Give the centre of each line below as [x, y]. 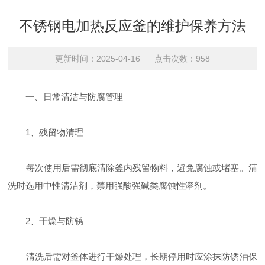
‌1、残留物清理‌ [46, 132]
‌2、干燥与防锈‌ [46, 221]
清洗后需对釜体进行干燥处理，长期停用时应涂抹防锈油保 [132, 256]
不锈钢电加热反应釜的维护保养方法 [132, 26]
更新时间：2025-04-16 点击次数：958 [132, 59]
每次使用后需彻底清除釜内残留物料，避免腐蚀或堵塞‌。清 [132, 168]
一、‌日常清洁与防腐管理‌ [66, 97]
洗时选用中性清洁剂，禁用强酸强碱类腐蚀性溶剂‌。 [110, 185]
